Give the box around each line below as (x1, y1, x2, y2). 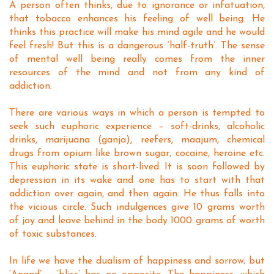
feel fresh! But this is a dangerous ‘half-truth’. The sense (9, 41, 265, 51)
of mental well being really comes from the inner (9, 54, 265, 64)
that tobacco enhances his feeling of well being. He (9, 14, 265, 24)
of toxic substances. (9, 229, 97, 239)
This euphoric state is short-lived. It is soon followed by (9, 162, 265, 172)
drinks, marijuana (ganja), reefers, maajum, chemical (9, 135, 265, 145)
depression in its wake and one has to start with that (9, 176, 265, 185)
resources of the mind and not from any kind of (9, 68, 265, 78)
